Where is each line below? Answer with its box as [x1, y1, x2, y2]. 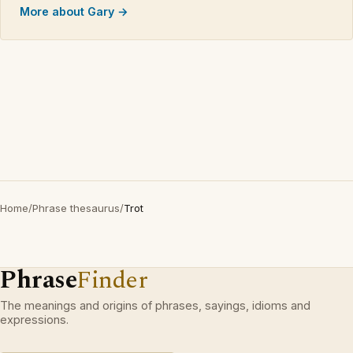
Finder [76, 262, 148, 299]
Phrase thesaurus [32, 202, 120, 215]
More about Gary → [20, 5, 128, 19]
